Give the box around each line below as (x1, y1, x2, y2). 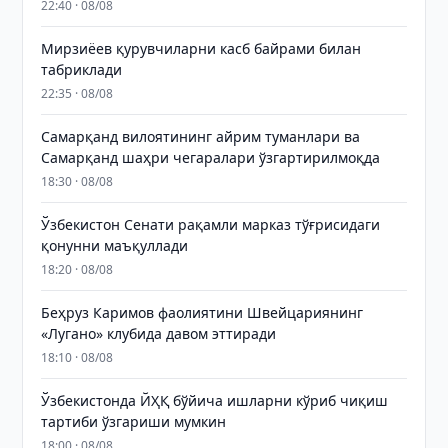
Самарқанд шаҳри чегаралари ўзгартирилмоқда (41, 148, 381, 167)
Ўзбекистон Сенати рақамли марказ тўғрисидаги (41, 215, 381, 234)
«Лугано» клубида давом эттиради (41, 324, 277, 343)
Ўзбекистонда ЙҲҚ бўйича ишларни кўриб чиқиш (41, 391, 389, 410)
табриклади (41, 60, 123, 79)
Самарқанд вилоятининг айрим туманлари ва (41, 127, 361, 146)
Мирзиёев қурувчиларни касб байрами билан (41, 39, 362, 58)
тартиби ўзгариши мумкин (41, 412, 227, 431)
